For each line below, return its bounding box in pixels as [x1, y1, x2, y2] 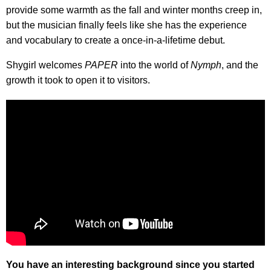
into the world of [118, 59, 191, 70]
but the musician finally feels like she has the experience [6, 19, 247, 30]
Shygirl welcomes [6, 59, 85, 70]
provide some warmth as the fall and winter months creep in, [6, 4, 262, 15]
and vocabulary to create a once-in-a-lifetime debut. [6, 34, 225, 45]
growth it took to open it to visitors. [6, 74, 150, 85]
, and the [221, 59, 258, 70]
